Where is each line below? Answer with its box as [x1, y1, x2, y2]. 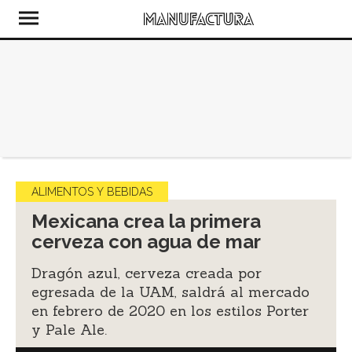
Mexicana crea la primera [31, 210, 261, 233]
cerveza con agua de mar [31, 230, 261, 253]
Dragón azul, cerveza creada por [31, 264, 262, 282]
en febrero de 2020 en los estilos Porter [31, 302, 309, 320]
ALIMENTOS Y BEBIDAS [31, 185, 152, 198]
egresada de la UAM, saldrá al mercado [31, 283, 310, 301]
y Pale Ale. [31, 321, 107, 339]
